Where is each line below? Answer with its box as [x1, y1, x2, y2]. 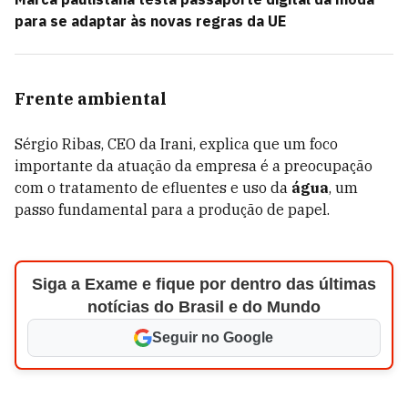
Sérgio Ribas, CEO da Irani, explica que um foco [15, 135, 338, 153]
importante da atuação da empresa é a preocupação [15, 157, 372, 175]
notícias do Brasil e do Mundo [87, 298, 321, 316]
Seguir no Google [152, 330, 274, 345]
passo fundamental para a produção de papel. [15, 200, 330, 219]
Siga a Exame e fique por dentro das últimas [31, 275, 376, 293]
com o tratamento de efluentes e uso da [15, 178, 291, 197]
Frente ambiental [15, 88, 167, 109]
